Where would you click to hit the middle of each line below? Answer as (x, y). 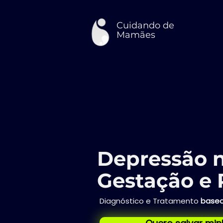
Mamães (136, 35)
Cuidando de (145, 25)
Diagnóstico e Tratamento (150, 201)
